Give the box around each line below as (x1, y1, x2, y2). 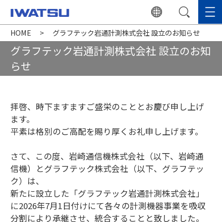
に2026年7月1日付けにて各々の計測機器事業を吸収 (10, 200, 206, 212)
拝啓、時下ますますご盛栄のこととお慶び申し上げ (10, 101, 204, 113)
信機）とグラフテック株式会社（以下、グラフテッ (10, 163, 204, 175)
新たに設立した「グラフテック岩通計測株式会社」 (10, 187, 204, 200)
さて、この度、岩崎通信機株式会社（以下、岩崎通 (10, 150, 204, 163)
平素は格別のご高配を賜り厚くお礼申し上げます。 (10, 125, 203, 138)
